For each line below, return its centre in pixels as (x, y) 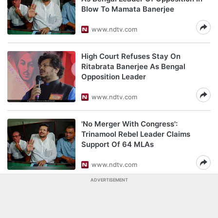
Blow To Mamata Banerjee (128, 9)
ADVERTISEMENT (109, 180)
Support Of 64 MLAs (118, 144)
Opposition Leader (114, 77)
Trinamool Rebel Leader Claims (136, 134)
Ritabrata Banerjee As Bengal (133, 66)
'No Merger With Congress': (129, 124)
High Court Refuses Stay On (131, 56)
